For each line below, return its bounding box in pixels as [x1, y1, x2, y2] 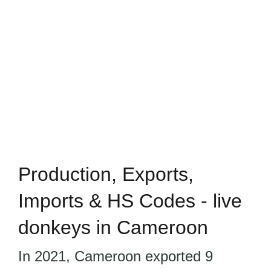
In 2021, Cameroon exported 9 [18, 248, 213, 264]
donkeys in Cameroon [18, 217, 208, 238]
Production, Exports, [18, 163, 194, 185]
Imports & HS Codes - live [18, 190, 242, 212]
